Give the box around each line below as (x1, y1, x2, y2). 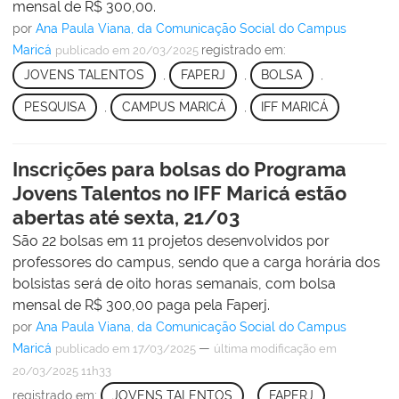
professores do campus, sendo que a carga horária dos (12, 253, 380, 271)
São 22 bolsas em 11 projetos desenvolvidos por (12, 232, 330, 249)
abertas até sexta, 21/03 (12, 205, 240, 229)
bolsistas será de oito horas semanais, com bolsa (12, 274, 336, 292)
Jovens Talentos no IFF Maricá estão (12, 181, 346, 205)
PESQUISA (23, 100, 85, 115)
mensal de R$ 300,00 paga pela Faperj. (12, 296, 270, 313)
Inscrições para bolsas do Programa (12, 157, 346, 181)
